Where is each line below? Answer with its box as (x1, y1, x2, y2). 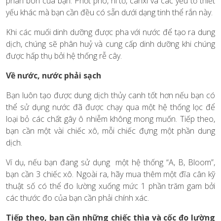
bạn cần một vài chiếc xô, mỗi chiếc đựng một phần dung (6, 125, 215, 137)
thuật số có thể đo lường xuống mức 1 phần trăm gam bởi (6, 181, 215, 192)
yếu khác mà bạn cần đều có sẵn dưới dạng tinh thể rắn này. (6, 7, 213, 18)
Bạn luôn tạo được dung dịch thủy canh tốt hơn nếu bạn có (6, 90, 215, 101)
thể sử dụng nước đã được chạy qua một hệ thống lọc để (6, 102, 215, 113)
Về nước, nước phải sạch (6, 70, 101, 81)
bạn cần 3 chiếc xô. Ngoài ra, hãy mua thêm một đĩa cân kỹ (6, 169, 215, 180)
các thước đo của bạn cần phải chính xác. (6, 192, 149, 204)
